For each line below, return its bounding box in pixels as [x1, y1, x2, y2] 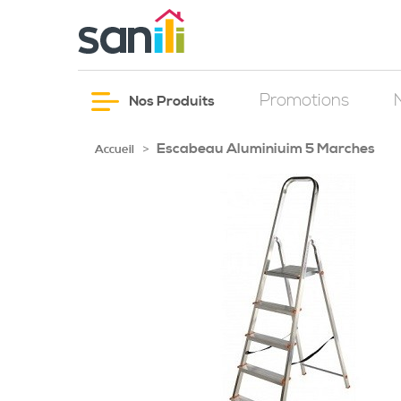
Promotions [260, 90, 349, 111]
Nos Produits [126, 92, 215, 110]
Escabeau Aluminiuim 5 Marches [157, 140, 375, 158]
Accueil [95, 142, 134, 157]
